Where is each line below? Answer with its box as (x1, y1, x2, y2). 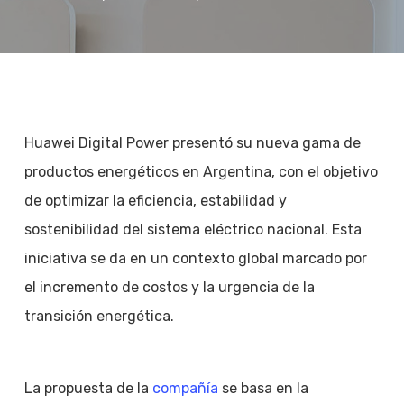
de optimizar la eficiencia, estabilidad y (23, 192, 287, 209)
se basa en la (217, 380, 308, 397)
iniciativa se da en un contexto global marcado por (23, 250, 367, 267)
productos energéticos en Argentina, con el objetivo (23, 163, 378, 180)
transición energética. (23, 308, 174, 325)
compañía (151, 380, 218, 397)
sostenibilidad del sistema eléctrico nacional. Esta (23, 221, 362, 238)
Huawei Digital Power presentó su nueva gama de (23, 134, 361, 151)
